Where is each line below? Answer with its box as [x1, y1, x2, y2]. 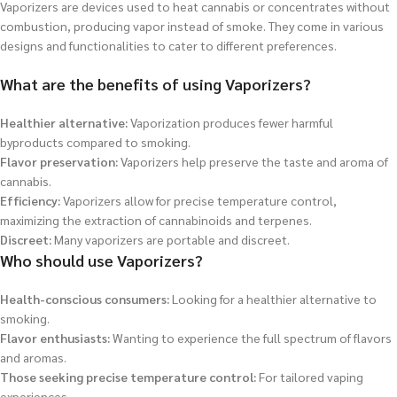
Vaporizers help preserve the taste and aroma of [118, 153, 388, 169]
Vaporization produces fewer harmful [128, 114, 333, 130]
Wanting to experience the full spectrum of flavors [110, 330, 392, 346]
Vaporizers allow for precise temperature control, [60, 192, 337, 208]
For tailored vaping [256, 369, 363, 385]
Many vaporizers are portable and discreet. [51, 231, 290, 247]
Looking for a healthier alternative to [169, 291, 377, 307]
